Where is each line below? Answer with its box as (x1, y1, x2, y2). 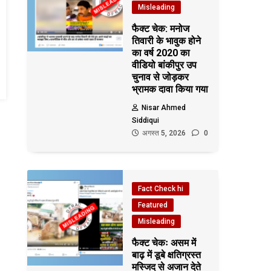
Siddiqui (132, 116, 160, 125)
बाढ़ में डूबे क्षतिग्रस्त (132, 249, 201, 261)
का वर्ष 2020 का (132, 47, 191, 59)
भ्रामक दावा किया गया (132, 83, 209, 95)
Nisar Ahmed (142, 103, 186, 112)
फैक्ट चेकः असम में (132, 237, 197, 249)
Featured (138, 201, 168, 209)
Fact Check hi (138, 184, 184, 193)
